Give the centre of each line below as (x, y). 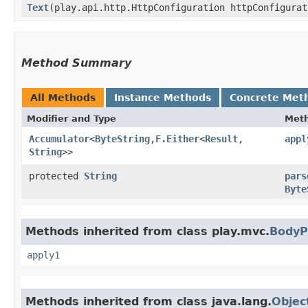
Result (221, 139)
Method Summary (76, 63)
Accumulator (59, 139)
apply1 (43, 255)
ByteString (122, 139)
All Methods (63, 97)
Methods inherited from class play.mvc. (147, 231)
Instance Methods (163, 97)
